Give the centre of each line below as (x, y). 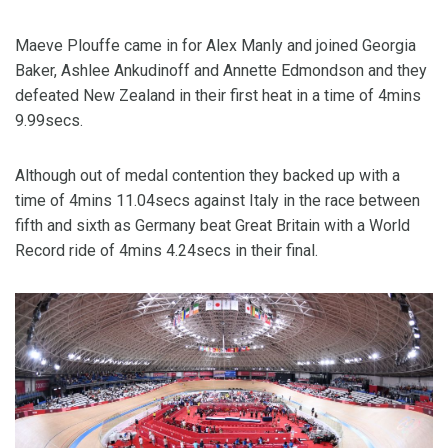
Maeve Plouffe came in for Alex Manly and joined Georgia (215, 45)
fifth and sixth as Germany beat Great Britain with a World (212, 225)
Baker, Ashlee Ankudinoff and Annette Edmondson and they (221, 70)
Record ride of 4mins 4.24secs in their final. (166, 250)
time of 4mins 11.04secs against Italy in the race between (217, 200)
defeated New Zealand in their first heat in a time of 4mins (218, 95)
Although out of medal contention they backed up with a (207, 175)
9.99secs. (49, 120)
